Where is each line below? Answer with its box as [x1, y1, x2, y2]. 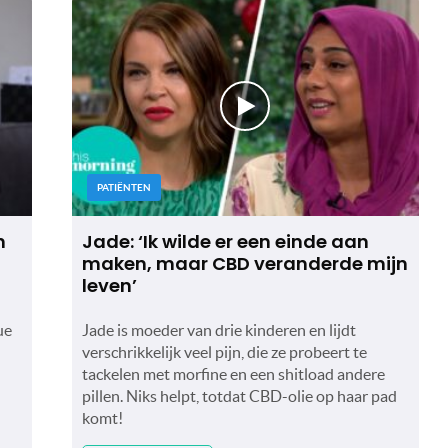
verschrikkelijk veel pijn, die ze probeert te [81, 343, 367, 362]
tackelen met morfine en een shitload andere [81, 365, 385, 384]
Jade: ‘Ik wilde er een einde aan [81, 229, 369, 255]
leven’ [81, 273, 137, 299]
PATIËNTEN [96, 182, 151, 194]
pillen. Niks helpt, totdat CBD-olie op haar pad [81, 387, 397, 406]
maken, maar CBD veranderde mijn [81, 251, 408, 277]
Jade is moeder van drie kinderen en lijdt [81, 321, 356, 340]
